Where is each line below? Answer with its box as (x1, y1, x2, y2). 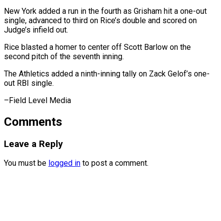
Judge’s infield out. (4, 25, 68, 35)
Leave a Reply (4, 138, 63, 149)
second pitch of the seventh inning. (4, 51, 124, 61)
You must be (4, 158, 48, 168)
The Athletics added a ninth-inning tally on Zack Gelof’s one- (4, 69, 210, 78)
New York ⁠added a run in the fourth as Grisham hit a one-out (4, 6, 207, 16)
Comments (4, 114, 62, 129)
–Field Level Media (4, 95, 71, 105)
